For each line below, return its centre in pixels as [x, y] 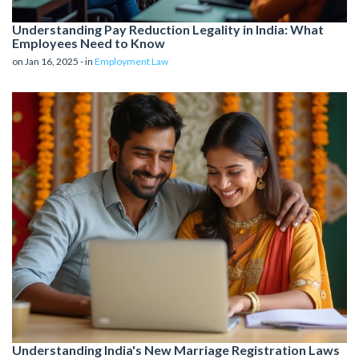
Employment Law [131, 61]
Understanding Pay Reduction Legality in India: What [168, 29]
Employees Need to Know [89, 42]
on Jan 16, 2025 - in [53, 61]
